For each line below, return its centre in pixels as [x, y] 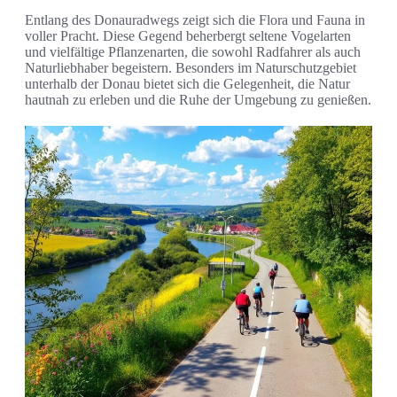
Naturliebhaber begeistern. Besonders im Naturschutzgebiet [191, 68]
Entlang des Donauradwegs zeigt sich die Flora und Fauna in [195, 20]
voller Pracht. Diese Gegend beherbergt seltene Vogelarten [188, 36]
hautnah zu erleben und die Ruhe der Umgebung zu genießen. [198, 100]
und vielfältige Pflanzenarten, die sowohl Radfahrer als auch [193, 52]
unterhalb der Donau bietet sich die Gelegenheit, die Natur [187, 84]
